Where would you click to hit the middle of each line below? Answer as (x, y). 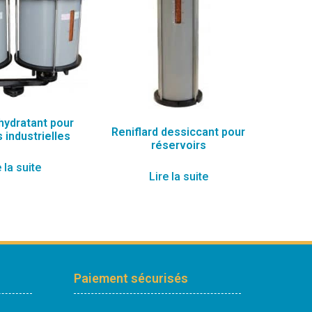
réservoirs (178, 146)
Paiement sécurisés (131, 279)
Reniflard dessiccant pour (178, 132)
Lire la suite (178, 177)
